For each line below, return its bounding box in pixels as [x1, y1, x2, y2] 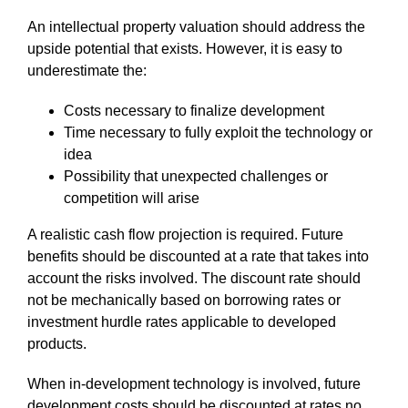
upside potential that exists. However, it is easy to [27, 40, 342, 56]
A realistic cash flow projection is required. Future [27, 226, 343, 242]
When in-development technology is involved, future [27, 375, 361, 392]
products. [27, 335, 87, 352]
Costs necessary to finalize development [64, 102, 324, 118]
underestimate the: [27, 62, 147, 78]
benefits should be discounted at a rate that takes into [27, 248, 369, 264]
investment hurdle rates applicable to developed [27, 313, 336, 330]
